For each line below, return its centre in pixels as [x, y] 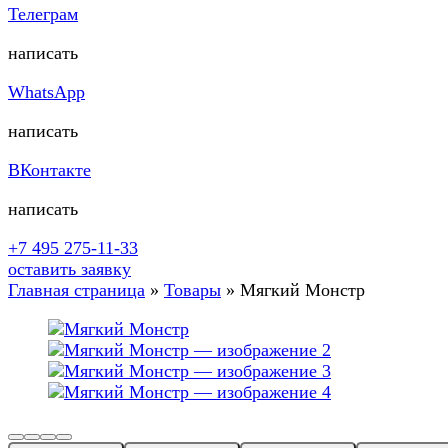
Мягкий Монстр [302, 290]
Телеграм [43, 14]
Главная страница [76, 290]
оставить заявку [69, 269]
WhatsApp [46, 92]
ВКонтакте [49, 170]
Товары [192, 290]
